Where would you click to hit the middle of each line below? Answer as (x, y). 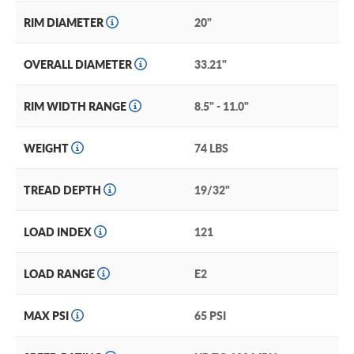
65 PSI (210, 316)
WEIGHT (47, 148)
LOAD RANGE (60, 274)
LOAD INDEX (59, 232)
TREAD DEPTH (64, 190)
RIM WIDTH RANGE (76, 106)
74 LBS (211, 148)
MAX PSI (47, 316)
